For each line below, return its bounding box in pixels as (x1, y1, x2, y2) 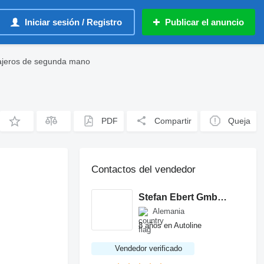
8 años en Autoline (138, 220, 202, 230)
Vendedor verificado (115, 244, 183, 253)
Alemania (153, 207, 185, 216)
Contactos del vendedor (91, 164, 196, 175)
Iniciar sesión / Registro (25, 17, 122, 27)
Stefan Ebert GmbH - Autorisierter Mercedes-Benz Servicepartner (217, 192, 227, 202)
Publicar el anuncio (165, 17, 244, 27)
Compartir (154, 116, 192, 126)
